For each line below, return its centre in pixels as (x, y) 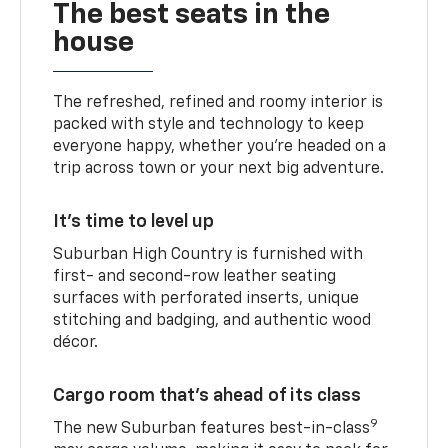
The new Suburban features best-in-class (212, 428)
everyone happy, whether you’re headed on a (220, 146)
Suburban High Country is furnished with (208, 254)
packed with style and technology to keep (209, 124)
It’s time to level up (134, 221)
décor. (76, 342)
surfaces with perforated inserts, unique (206, 298)
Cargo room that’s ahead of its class (207, 395)
